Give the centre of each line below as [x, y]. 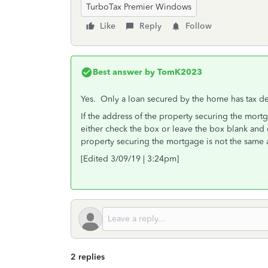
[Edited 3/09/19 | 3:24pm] [130, 159]
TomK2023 [179, 72]
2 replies [88, 257]
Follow [199, 26]
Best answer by [124, 72]
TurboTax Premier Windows [139, 7]
